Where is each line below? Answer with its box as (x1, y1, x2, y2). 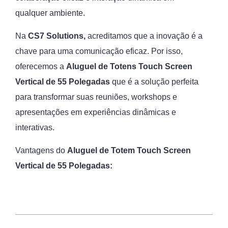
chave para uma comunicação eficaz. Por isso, (15, 47, 183, 55)
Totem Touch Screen (111, 146, 191, 155)
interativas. (15, 123, 56, 132)
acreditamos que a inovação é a (85, 32, 203, 40)
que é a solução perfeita (110, 77, 198, 86)
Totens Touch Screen (110, 62, 192, 71)
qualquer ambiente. (15, 9, 85, 17)
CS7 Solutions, (28, 32, 85, 40)
